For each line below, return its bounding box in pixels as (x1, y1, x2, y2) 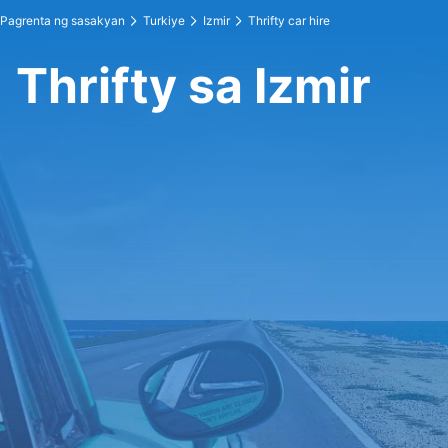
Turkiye (143, 13, 185, 28)
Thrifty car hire (248, 13, 330, 28)
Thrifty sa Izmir (16, 56, 371, 115)
